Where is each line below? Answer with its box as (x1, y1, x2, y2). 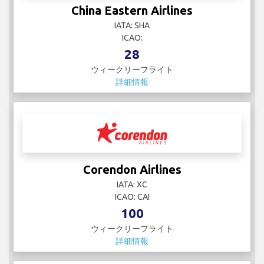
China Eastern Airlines (71, 4, 193, 18)
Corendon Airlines (82, 163, 181, 177)
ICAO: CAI (114, 192, 150, 202)
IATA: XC (117, 180, 147, 190)
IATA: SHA (114, 21, 150, 31)
